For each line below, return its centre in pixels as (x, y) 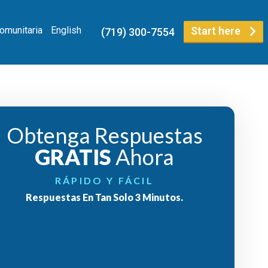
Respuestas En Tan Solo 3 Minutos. (104, 197)
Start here (216, 31)
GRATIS (73, 156)
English (66, 30)
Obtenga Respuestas (104, 135)
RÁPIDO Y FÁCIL (104, 180)
